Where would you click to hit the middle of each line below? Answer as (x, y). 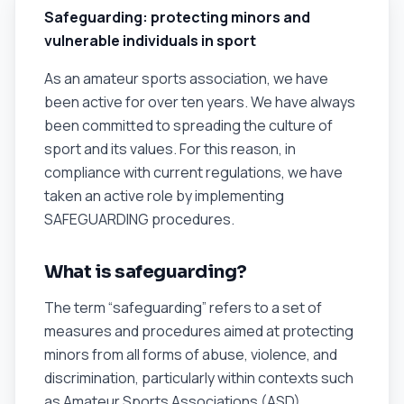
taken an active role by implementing (164, 196)
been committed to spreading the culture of (188, 125)
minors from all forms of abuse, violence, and (191, 354)
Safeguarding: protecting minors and (177, 17)
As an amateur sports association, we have (186, 78)
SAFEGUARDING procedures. (139, 219)
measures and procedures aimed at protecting (199, 331)
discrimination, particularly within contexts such (199, 378)
